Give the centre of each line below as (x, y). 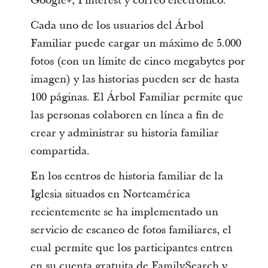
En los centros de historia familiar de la (127, 176)
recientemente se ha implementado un (124, 212)
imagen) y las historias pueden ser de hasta (135, 79)
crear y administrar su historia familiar (124, 133)
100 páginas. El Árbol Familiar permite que (136, 97)
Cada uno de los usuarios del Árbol (117, 25)
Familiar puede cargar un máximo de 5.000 (135, 43)
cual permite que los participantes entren (131, 248)
